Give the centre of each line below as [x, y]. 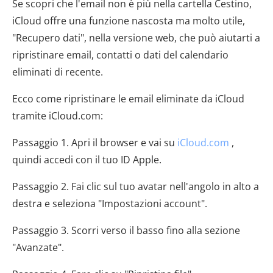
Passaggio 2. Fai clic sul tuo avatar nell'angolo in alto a [136, 187]
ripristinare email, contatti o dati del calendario [120, 55]
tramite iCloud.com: [58, 116]
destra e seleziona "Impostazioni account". [110, 204]
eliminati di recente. [58, 72]
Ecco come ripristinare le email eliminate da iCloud [128, 99]
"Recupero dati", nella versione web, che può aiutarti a [136, 38]
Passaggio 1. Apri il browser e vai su [95, 143]
